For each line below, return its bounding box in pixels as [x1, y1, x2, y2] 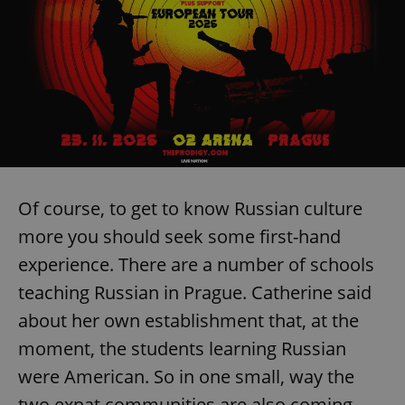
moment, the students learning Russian [18, 335, 346, 361]
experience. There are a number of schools [18, 251, 374, 277]
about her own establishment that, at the [18, 307, 359, 333]
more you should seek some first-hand [18, 223, 341, 249]
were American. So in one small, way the [18, 363, 354, 389]
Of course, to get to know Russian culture [18, 195, 363, 221]
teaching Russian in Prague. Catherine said [18, 279, 372, 305]
